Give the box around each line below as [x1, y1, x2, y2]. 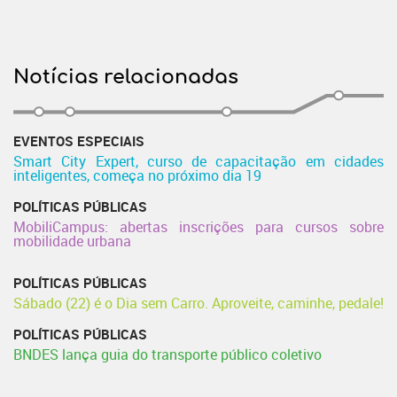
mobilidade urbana [13, 230, 131, 251]
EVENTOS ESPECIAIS [13, 131, 144, 150]
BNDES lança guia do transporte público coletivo [13, 344, 322, 364]
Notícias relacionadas [13, 66, 238, 88]
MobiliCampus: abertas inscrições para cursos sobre [13, 216, 384, 237]
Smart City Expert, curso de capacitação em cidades [13, 151, 384, 171]
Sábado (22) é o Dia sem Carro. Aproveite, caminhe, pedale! [13, 292, 384, 313]
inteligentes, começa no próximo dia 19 [13, 165, 261, 185]
